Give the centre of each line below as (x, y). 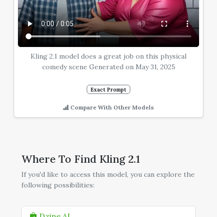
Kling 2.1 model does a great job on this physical (108, 56)
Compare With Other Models (111, 108)
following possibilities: (58, 185)
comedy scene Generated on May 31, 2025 (108, 67)
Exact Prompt (108, 89)
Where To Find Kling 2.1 (81, 159)
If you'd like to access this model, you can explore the (108, 174)
